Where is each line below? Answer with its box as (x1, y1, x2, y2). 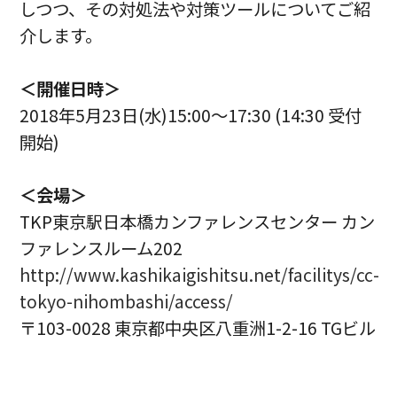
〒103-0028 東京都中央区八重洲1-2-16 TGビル (19, 315, 377, 340)
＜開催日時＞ (19, 76, 121, 101)
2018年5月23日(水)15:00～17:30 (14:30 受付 (19, 103, 362, 128)
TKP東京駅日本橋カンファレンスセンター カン (19, 209, 376, 234)
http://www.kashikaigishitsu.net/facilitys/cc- (19, 262, 380, 287)
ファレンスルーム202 (19, 236, 183, 261)
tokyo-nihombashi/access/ (19, 289, 234, 314)
